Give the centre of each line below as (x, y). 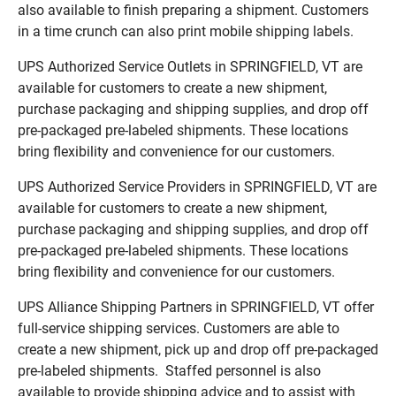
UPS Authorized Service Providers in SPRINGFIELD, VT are (197, 187)
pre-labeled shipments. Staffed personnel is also (169, 370)
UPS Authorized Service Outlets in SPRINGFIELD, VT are (190, 66)
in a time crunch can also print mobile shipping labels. (186, 31)
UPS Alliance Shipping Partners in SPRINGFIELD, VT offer (196, 307)
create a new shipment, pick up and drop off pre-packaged (198, 349)
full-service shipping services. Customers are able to (179, 328)
